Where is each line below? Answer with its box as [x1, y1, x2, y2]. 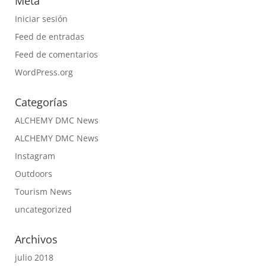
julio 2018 [14, 252, 53, 263]
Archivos [14, 232, 58, 246]
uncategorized [14, 204, 72, 215]
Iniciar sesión [14, 13, 68, 24]
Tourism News [14, 186, 72, 197]
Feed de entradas [14, 31, 84, 42]
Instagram [14, 150, 55, 161]
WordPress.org [14, 66, 73, 78]
